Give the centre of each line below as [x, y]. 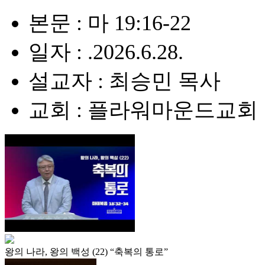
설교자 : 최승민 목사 [125, 81]
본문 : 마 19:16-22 [110, 23]
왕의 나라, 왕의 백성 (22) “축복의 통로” [86, 252]
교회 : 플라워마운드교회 [143, 110]
